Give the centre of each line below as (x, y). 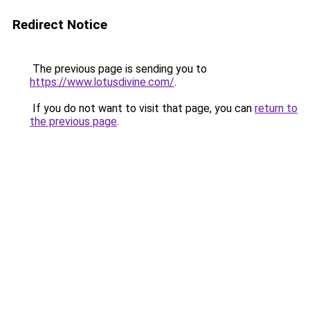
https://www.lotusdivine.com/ (102, 82)
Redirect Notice (60, 25)
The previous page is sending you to (118, 69)
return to (276, 108)
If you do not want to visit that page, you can (142, 108)
